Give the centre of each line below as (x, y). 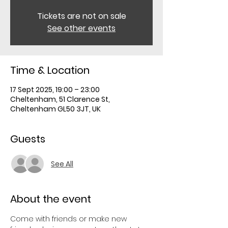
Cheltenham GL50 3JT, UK (55, 109)
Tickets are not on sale (81, 16)
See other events (81, 28)
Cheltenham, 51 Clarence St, (60, 99)
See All (62, 164)
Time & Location (50, 70)
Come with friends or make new (69, 219)
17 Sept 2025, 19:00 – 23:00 (55, 90)
